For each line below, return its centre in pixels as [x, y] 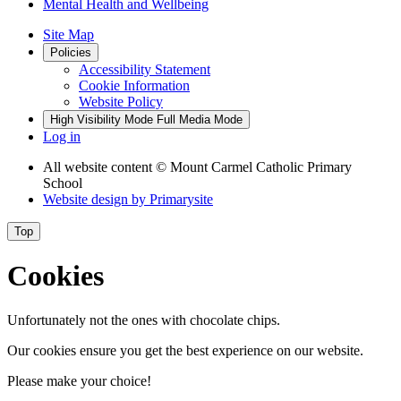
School [63, 183]
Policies [71, 52]
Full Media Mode [200, 119]
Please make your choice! [79, 380]
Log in [62, 136]
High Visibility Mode [102, 119]
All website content [99, 166]
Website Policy [121, 101]
